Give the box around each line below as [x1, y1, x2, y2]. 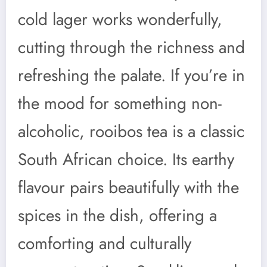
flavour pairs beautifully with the [18, 175, 239, 200]
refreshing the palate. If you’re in [18, 63, 245, 88]
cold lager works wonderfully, [18, 7, 222, 32]
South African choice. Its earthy [18, 147, 234, 172]
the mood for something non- [18, 91, 222, 116]
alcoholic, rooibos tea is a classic [18, 119, 244, 144]
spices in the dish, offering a [18, 203, 217, 228]
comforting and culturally [18, 231, 191, 256]
